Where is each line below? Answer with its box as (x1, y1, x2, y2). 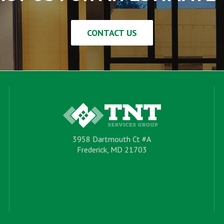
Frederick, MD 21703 (76, 144, 147, 154)
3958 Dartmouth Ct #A (72, 134, 151, 144)
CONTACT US (87, 27, 137, 38)
